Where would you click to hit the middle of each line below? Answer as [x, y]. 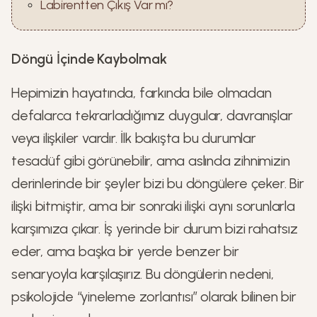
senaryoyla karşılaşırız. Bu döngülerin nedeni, [143, 274]
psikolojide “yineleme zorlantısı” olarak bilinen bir [154, 296]
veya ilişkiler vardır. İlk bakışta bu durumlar [134, 138]
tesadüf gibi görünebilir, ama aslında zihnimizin [151, 161]
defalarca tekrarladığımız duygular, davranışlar [152, 115]
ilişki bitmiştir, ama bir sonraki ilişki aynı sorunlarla [153, 206]
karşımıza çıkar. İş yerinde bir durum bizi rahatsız [155, 229]
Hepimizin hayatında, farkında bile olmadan [142, 93]
